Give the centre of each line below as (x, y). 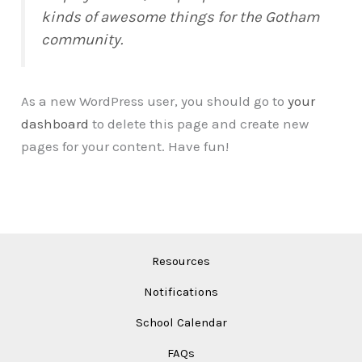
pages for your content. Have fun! (125, 147)
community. (82, 40)
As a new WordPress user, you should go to (155, 101)
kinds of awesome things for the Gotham (181, 17)
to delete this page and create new (199, 124)
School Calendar (181, 322)
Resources (181, 261)
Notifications (181, 291)
